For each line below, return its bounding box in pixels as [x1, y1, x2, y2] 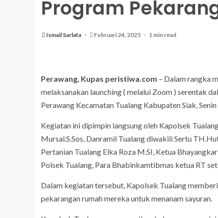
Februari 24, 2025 [93, 31, 142, 38]
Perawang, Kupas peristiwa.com [41, 74, 157, 83]
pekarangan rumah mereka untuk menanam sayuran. [41, 194, 212, 203]
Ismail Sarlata [46, 31, 82, 38]
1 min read [149, 31, 176, 38]
